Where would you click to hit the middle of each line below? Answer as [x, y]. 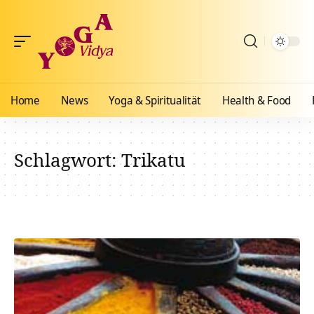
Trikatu [153, 160]
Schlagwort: [68, 160]
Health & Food [257, 100]
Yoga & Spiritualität [155, 100]
